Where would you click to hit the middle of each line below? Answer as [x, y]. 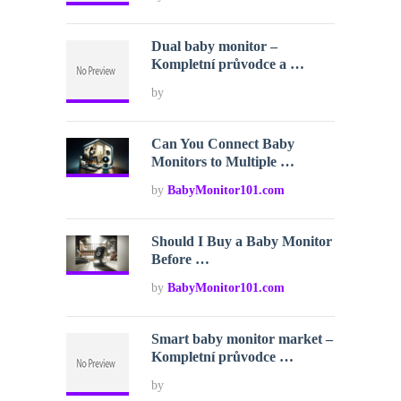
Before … [181, 260]
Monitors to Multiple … [223, 162]
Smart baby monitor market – [243, 339]
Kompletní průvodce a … [228, 64]
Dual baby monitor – [215, 47]
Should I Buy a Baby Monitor [242, 242]
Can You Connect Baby [223, 144]
